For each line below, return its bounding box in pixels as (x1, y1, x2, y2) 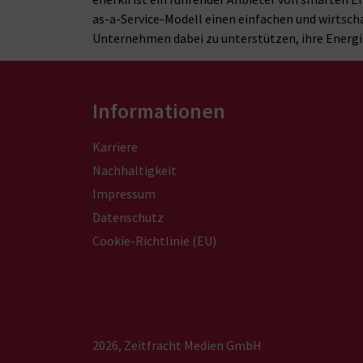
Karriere (92, 139, 138, 156)
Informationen (92, 98, 225, 125)
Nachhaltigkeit (92, 162, 177, 179)
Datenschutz (92, 209, 164, 226)
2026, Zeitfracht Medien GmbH (92, 337, 262, 354)
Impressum (92, 186, 156, 203)
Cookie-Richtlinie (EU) (92, 233, 216, 250)
